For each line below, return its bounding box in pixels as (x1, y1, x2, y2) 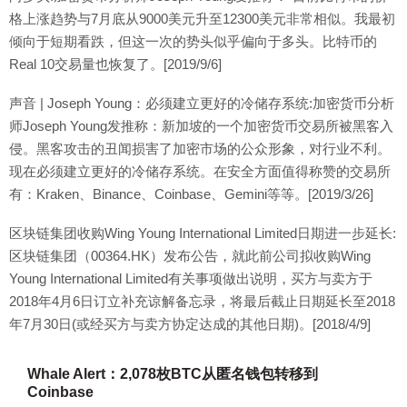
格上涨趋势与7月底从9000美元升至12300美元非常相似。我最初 (9, 11, 395, 26)
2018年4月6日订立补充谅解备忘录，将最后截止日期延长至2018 (9, 293, 395, 309)
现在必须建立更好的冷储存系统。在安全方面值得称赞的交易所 (9, 164, 391, 179)
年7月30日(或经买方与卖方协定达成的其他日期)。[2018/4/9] (9, 316, 371, 332)
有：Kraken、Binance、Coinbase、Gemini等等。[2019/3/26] (9, 186, 373, 202)
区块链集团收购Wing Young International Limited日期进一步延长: (9, 225, 396, 241)
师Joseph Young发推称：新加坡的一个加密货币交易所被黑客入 (9, 118, 393, 134)
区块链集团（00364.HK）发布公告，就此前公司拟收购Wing (9, 248, 371, 263)
